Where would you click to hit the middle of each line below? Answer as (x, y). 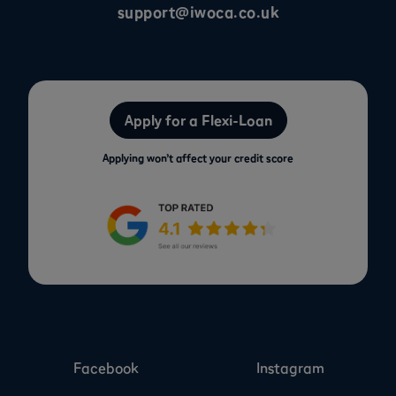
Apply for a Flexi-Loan (198, 121)
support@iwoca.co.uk (198, 13)
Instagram (290, 367)
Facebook (106, 367)
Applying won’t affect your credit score (198, 157)
